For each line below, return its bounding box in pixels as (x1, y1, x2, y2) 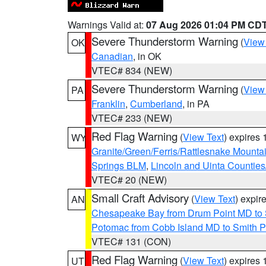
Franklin (91, 97, 125, 110)
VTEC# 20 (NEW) (91, 173, 167, 186)
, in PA (182, 97, 210, 110)
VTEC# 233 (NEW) (91, 111, 172, 125)
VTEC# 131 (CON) (91, 235, 171, 248)
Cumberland (130, 97, 182, 110)
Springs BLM (91, 159, 146, 172)
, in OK (133, 49, 161, 63)
